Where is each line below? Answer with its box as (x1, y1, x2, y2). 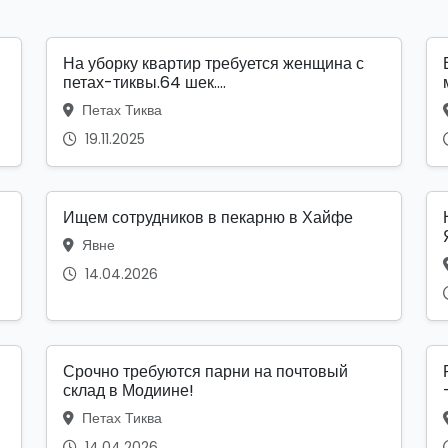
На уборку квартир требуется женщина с (63, 52, 364, 76)
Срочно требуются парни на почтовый (63, 360, 348, 384)
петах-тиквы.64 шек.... (63, 71, 226, 95)
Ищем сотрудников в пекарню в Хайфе (63, 206, 353, 230)
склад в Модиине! (63, 379, 194, 403)
